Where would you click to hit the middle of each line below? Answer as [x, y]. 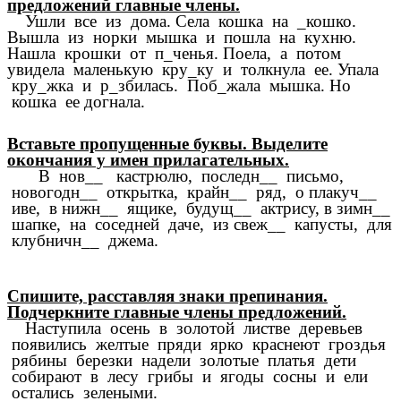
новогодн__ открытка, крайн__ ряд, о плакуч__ [192, 192]
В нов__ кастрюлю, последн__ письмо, [175, 176]
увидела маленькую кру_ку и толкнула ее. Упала [193, 70]
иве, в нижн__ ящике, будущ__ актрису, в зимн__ [199, 209]
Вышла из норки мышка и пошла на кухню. [182, 38]
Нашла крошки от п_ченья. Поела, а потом [174, 54]
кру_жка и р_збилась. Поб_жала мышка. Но [179, 86]
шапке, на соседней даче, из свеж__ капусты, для [200, 225]
